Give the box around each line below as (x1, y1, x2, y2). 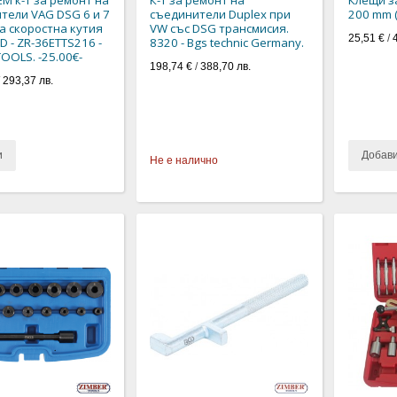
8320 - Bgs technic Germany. (150, 34, 305, 51)
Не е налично (150, 153, 219, 167)
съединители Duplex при (150, 5, 292, 22)
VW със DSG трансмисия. (150, 19, 290, 36)
